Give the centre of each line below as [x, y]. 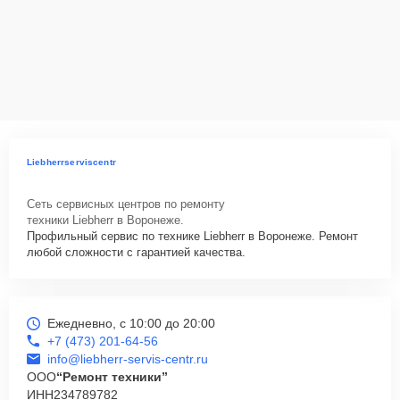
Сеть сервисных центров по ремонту [126, 204]
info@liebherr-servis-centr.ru [128, 359]
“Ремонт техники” [112, 377]
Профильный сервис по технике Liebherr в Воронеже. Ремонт [192, 236]
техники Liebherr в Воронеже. [105, 220]
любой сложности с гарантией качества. [136, 252]
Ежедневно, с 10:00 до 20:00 [131, 323]
